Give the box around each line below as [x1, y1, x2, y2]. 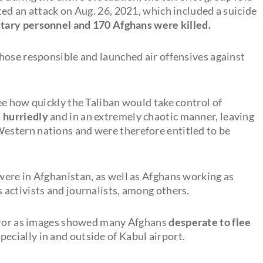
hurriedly [3, 109, 50, 123]
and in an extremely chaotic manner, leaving [50, 109, 255, 123]
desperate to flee [168, 215, 251, 228]
